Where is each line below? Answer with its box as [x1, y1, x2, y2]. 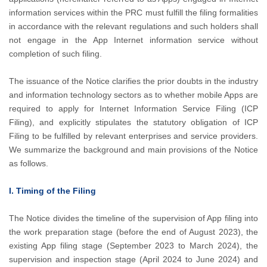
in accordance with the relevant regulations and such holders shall [9, 21, 258, 31]
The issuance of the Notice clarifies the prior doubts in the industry [9, 76, 258, 86]
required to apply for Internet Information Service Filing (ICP [9, 104, 258, 113]
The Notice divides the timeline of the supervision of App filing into [9, 213, 258, 223]
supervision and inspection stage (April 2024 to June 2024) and [9, 254, 258, 264]
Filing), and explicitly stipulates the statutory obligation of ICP [9, 117, 258, 127]
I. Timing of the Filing [9, 186, 96, 195]
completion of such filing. [9, 49, 102, 58]
